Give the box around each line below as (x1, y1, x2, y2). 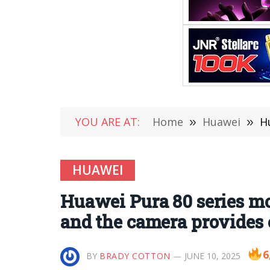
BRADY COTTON (99, 250, 171, 262)
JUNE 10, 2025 (184, 250, 240, 262)
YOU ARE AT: (75, 115, 140, 129)
